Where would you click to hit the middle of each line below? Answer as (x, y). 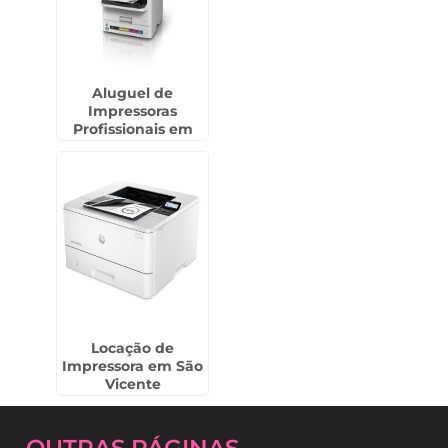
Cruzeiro (132, 147)
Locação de (133, 348)
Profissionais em (132, 129)
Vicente (132, 384)
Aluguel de (133, 93)
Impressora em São (133, 366)
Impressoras (133, 111)
